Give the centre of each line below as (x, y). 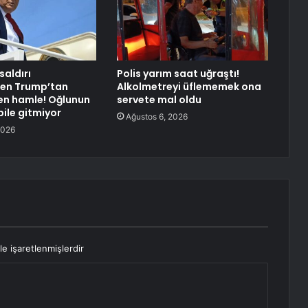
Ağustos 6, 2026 (156, 117)
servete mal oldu (159, 100)
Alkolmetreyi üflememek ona (189, 87)
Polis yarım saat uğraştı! (178, 74)
